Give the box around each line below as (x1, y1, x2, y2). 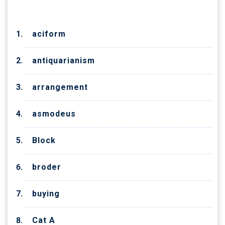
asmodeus (32, 108, 76, 119)
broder (32, 162, 61, 172)
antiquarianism (32, 55, 95, 65)
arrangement (32, 82, 88, 92)
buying (32, 188, 60, 198)
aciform (32, 29, 66, 39)
